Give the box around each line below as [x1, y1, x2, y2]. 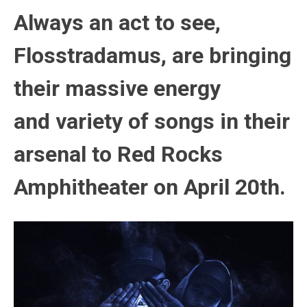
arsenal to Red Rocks [14, 140, 223, 167]
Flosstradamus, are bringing [14, 42, 291, 69]
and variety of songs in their [14, 108, 290, 134]
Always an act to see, [14, 9, 221, 36]
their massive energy [14, 75, 221, 101]
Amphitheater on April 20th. [14, 173, 286, 200]
